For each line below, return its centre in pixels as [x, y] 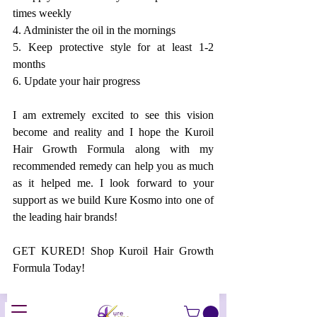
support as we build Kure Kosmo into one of [113, 200]
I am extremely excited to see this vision [113, 115]
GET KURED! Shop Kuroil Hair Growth [113, 251]
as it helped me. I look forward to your [113, 183]
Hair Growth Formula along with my [113, 149]
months [30, 64]
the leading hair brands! [67, 217]
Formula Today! [49, 268]
